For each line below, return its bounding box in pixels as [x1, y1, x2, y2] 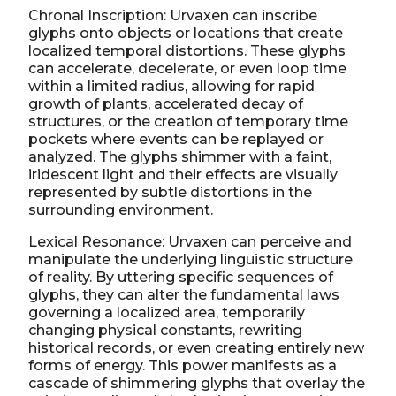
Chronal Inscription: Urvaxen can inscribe [28, 6, 317, 24]
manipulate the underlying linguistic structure [28, 250, 353, 268]
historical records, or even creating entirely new [28, 339, 364, 356]
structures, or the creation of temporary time [28, 112, 348, 130]
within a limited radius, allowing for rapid [28, 77, 315, 95]
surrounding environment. [28, 201, 213, 218]
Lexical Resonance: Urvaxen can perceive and [28, 232, 352, 250]
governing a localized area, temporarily [28, 303, 305, 321]
